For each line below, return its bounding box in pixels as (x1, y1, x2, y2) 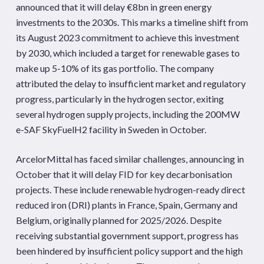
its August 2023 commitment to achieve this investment (15, 32, 239, 43)
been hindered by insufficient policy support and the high (15, 245, 243, 256)
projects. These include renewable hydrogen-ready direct (15, 184, 245, 195)
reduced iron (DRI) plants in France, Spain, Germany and (15, 199, 237, 210)
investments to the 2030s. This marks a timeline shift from (15, 16, 248, 28)
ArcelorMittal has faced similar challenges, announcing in (15, 153, 244, 164)
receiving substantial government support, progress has (15, 230, 239, 241)
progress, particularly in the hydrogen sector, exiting (15, 93, 224, 104)
